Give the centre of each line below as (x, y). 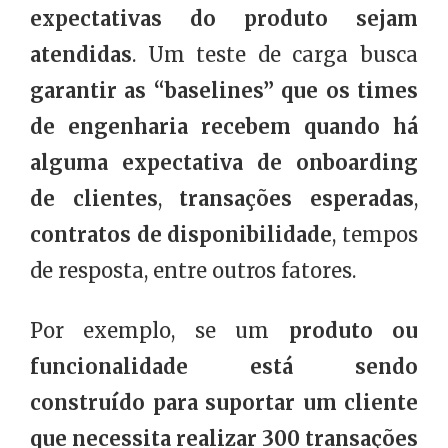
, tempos (375, 235)
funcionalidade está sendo (224, 367)
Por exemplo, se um (159, 331)
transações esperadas (297, 199)
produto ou (353, 331)
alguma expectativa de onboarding (224, 163)
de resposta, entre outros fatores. (193, 271)
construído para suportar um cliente (224, 403)
